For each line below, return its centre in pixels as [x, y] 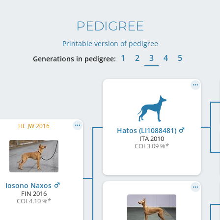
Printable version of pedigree [110, 44]
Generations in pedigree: [74, 58]
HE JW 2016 [34, 126]
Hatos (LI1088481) [147, 131]
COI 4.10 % [32, 201]
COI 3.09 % [150, 146]
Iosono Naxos [29, 186]
